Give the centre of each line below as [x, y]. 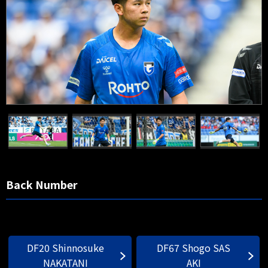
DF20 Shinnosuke [66, 248]
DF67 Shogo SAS [194, 248]
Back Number [42, 184]
